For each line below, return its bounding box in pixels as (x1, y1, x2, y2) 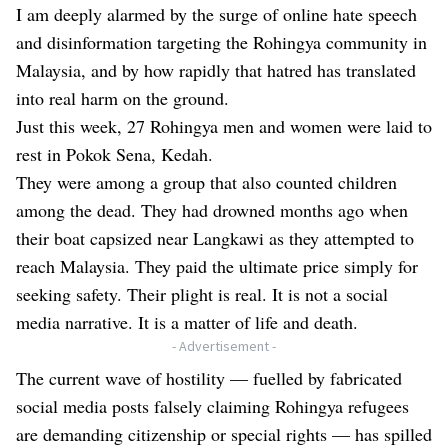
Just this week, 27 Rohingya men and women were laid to (16, 114, 432, 139)
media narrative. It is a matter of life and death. (16, 310, 358, 335)
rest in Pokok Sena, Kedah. (16, 142, 219, 167)
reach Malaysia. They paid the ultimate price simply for (16, 254, 418, 279)
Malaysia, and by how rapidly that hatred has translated (16, 58, 416, 83)
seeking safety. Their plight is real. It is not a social (16, 282, 388, 307)
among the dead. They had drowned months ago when (16, 198, 408, 223)
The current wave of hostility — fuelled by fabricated (16, 366, 402, 391)
